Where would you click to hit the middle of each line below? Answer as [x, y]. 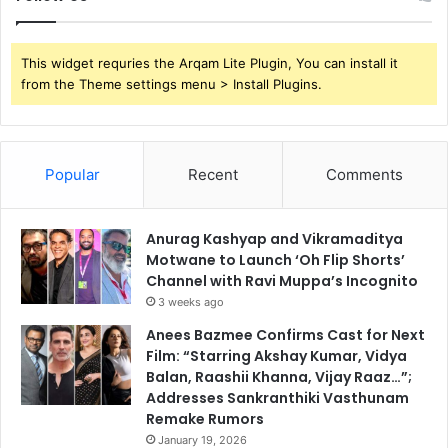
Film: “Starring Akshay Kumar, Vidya [276, 356]
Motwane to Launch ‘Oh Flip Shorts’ [275, 260]
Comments [365, 175]
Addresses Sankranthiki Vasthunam [277, 398]
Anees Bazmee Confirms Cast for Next [285, 335]
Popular [72, 175]
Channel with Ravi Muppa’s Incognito [282, 281]
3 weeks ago [191, 302]
